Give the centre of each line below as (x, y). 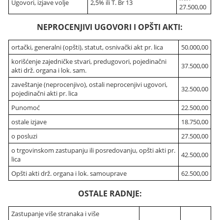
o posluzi (25, 136)
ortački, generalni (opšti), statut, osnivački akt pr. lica (87, 47)
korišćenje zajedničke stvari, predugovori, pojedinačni (89, 61)
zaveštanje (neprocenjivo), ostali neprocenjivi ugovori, (90, 84)
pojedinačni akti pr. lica (45, 93)
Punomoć (26, 108)
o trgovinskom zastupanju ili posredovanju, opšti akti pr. (94, 150)
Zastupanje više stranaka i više (55, 214)
